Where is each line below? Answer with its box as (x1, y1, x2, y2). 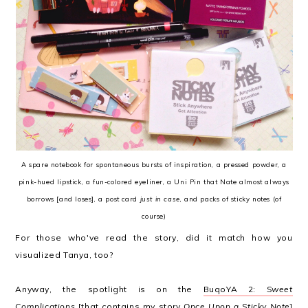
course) (142, 212, 166, 220)
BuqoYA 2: (203, 284, 267, 294)
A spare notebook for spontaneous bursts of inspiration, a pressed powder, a (21, 160, 287, 168)
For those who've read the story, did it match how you (15, 232, 293, 243)
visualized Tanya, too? (15, 250, 113, 260)
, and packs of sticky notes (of (179, 195, 282, 203)
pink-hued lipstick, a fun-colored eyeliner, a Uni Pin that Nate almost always (18, 177, 290, 186)
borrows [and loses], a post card (26, 195, 140, 203)
